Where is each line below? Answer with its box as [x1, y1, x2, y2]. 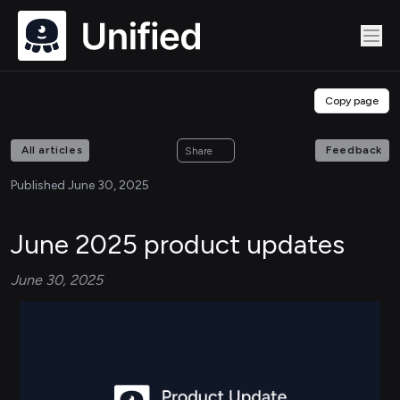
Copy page [325, 95, 379, 107]
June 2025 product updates [11, 228, 345, 261]
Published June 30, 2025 [11, 178, 149, 193]
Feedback [326, 144, 382, 156]
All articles [21, 144, 83, 156]
